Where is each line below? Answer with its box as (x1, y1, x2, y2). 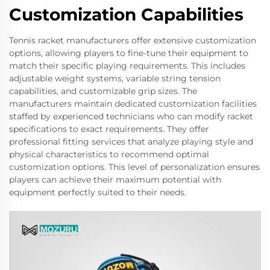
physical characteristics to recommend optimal (9, 149, 209, 160)
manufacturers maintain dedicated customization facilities (9, 98, 257, 109)
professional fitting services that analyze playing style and (9, 136, 253, 147)
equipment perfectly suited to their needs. (9, 187, 186, 198)
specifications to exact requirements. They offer (9, 124, 209, 134)
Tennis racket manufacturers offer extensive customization (9, 35, 256, 46)
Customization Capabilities (9, 4, 243, 25)
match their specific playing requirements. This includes (9, 60, 245, 71)
